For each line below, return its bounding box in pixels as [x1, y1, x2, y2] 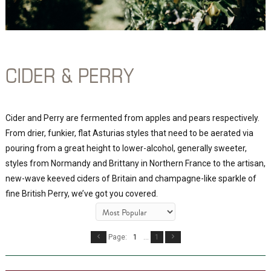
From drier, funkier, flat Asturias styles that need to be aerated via [5, 128, 253, 138]
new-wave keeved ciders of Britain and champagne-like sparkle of [5, 173, 256, 183]
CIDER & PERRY [5, 61, 134, 89]
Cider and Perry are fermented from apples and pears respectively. [5, 113, 260, 123]
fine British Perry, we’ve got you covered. [5, 188, 158, 198]
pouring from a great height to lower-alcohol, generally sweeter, [5, 143, 247, 153]
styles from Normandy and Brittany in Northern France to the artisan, [5, 158, 266, 168]
